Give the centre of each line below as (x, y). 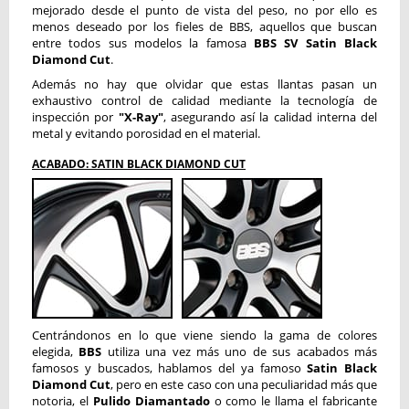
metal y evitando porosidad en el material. (146, 133)
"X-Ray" (141, 117)
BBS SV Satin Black (315, 43)
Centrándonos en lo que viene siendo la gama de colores (204, 335)
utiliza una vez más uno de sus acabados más (240, 351)
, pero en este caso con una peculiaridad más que (244, 384)
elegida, (56, 351)
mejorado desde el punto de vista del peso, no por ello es (204, 10)
